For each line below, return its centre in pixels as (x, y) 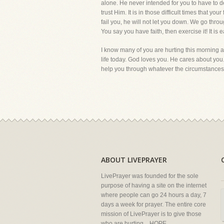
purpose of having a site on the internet (154, 185)
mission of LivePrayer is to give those (151, 214)
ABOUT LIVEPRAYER (134, 160)
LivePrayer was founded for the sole (150, 176)
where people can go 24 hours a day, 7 (154, 195)
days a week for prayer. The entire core (153, 204)
